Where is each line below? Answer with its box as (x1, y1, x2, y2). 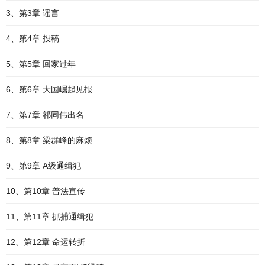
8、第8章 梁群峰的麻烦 (6, 135, 92, 145)
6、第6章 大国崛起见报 (6, 85, 92, 94)
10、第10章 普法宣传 (6, 186, 85, 196)
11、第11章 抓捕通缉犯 (6, 212, 93, 221)
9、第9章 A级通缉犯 (6, 161, 81, 170)
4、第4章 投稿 (6, 34, 59, 43)
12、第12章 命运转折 (6, 237, 85, 247)
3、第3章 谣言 (6, 8, 59, 18)
